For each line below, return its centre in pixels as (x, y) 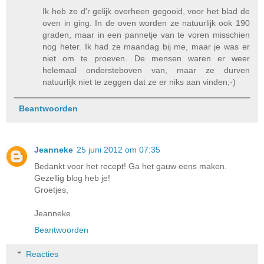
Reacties (42, 254)
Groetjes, (51, 189)
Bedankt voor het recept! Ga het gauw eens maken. (131, 166)
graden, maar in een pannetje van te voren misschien (146, 34)
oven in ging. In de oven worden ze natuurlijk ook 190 (146, 23)
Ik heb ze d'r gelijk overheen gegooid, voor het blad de (146, 11)
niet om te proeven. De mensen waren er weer (146, 58)
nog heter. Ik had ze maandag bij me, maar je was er (146, 46)
